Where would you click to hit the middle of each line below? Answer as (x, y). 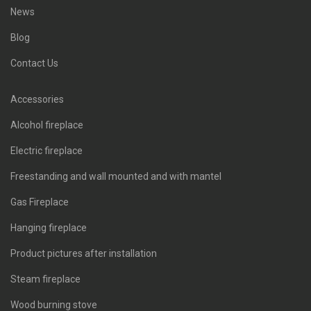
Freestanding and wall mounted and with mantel (116, 176)
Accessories (37, 99)
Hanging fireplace (49, 228)
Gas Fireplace (40, 202)
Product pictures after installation (84, 253)
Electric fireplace (47, 151)
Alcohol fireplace (47, 125)
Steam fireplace (45, 279)
